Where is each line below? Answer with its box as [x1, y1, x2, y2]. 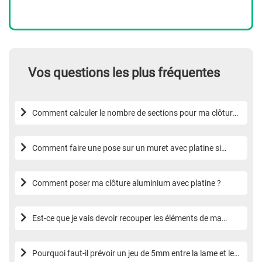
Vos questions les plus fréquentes [27, 65, 220, 80]
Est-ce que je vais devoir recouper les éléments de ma [32, 213, 222, 223]
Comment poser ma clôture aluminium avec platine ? [32, 178, 221, 188]
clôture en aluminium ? [32, 225, 113, 235]
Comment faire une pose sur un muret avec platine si [32, 143, 221, 153]
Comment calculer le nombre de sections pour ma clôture [32, 108, 237, 118]
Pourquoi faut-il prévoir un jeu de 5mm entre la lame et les [32, 248, 238, 258]
